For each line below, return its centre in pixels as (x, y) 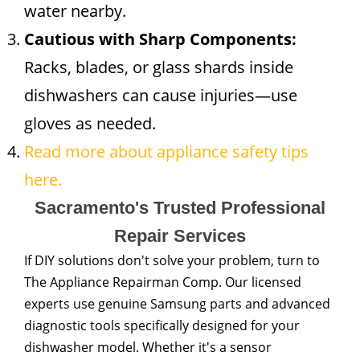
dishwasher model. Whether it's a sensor (148, 347)
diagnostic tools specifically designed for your (162, 325)
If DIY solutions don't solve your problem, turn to (172, 260)
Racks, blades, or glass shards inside (159, 67)
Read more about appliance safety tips (166, 151)
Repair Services (180, 236)
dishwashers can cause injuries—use (161, 95)
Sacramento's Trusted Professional (180, 208)
